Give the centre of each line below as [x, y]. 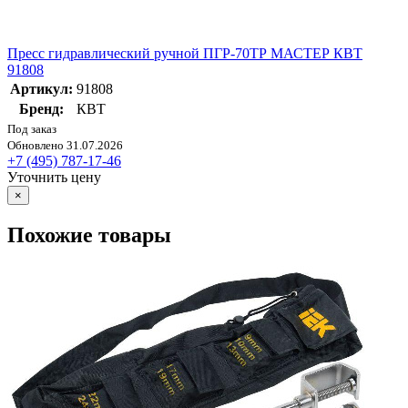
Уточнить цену [54, 177]
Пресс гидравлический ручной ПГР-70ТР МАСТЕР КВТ [185, 53]
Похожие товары [89, 235]
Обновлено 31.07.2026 [65, 145]
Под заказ [32, 128]
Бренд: [41, 108]
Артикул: [41, 88]
